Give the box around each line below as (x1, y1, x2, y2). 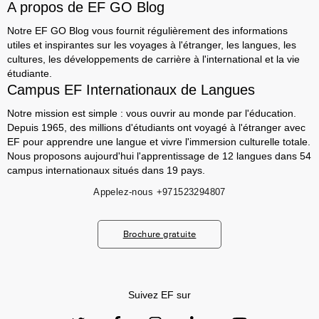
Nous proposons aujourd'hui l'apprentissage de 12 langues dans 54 (7, 150, 311, 162)
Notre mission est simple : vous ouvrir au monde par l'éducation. (7, 108, 296, 119)
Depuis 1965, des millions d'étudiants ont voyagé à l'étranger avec (7, 122, 305, 133)
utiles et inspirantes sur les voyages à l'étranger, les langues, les (7, 39, 296, 51)
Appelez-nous (93, 187, 154, 197)
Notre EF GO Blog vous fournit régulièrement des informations (7, 25, 288, 36)
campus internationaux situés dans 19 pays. (7, 164, 205, 176)
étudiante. (7, 68, 52, 79)
